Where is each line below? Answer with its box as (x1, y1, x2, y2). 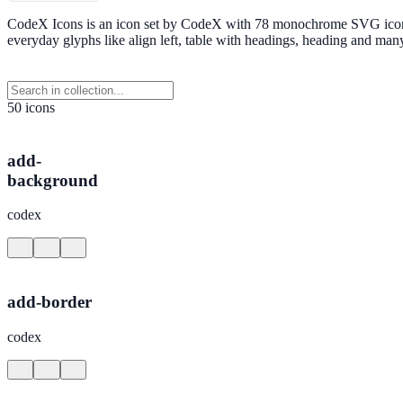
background (7, 170, 98, 190)
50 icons (7, 99, 55, 115)
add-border (7, 292, 92, 312)
